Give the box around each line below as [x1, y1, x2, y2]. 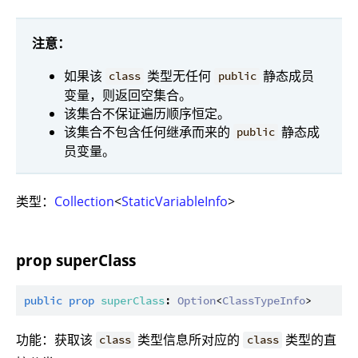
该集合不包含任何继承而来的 [64, 122, 233, 141]
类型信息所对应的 [134, 330, 244, 348]
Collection [54, 193, 114, 211]
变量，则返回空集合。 [64, 86, 192, 104]
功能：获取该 [16, 330, 96, 348]
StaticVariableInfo [121, 193, 228, 211]
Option [177, 292, 216, 308]
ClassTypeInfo [222, 292, 305, 308]
